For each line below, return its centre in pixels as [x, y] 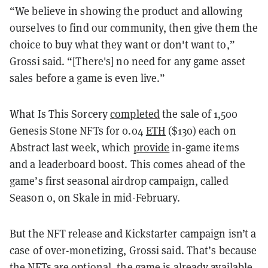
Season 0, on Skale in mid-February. [95, 197]
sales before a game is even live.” [88, 78]
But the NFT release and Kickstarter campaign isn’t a [133, 233]
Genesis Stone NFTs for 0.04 [78, 130]
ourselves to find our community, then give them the [134, 28]
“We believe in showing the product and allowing [126, 11]
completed [135, 114]
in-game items [204, 147]
